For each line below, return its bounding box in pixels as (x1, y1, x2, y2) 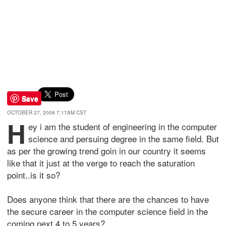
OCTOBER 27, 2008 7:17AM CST (7, 109, 86, 116)
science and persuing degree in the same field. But (28, 132, 219, 145)
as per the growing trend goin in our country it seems (7, 144, 206, 157)
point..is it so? (7, 168, 60, 181)
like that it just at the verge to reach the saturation (7, 156, 195, 169)
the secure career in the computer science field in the (7, 205, 208, 217)
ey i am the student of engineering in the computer (28, 120, 217, 133)
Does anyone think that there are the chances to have (7, 193, 209, 205)
